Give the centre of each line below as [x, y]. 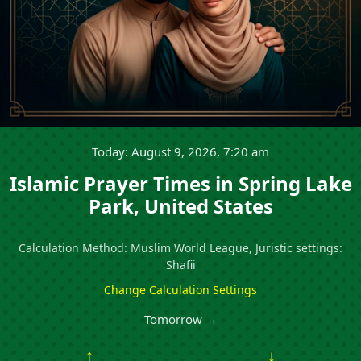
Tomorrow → [180, 319]
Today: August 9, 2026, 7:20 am [180, 151]
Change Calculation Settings [180, 290]
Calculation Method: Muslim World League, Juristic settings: [180, 248]
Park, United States [180, 206]
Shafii [180, 265]
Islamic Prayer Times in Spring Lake [180, 183]
